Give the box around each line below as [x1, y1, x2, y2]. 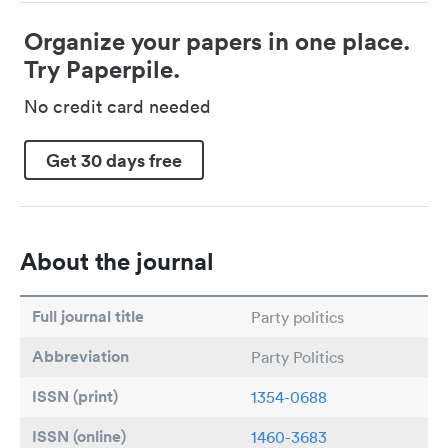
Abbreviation [32, 346, 129, 368]
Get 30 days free [46, 147, 182, 172]
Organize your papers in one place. [24, 26, 410, 57]
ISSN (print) [32, 386, 118, 408]
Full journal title [32, 306, 144, 328]
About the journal [20, 246, 214, 277]
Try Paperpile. [24, 54, 180, 85]
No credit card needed [24, 95, 211, 119]
